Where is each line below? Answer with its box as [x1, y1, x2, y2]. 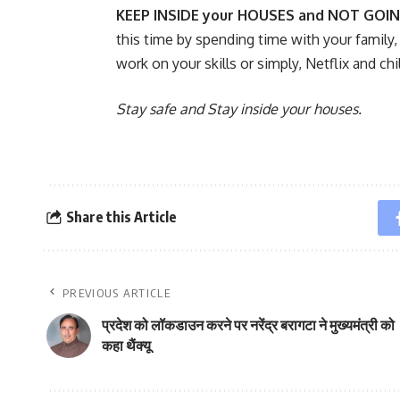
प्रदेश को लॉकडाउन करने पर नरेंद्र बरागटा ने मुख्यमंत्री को [102, 315, 395, 334]
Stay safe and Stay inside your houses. [116, 99, 362, 118]
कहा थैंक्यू [102, 336, 151, 354]
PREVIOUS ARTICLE [62, 285, 171, 300]
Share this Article [65, 208, 177, 227]
